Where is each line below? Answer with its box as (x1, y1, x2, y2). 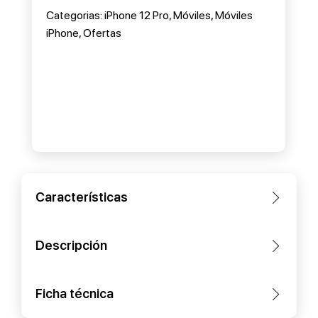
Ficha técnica (35, 285, 114, 301)
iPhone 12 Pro (104, 9, 169, 23)
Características (35, 189, 128, 204)
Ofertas (83, 26, 121, 40)
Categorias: (46, 9, 102, 23)
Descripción (35, 237, 107, 253)
